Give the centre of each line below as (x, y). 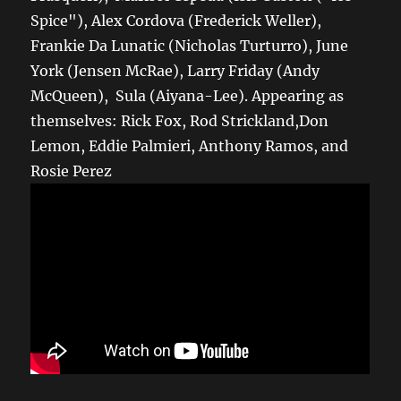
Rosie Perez (72, 171)
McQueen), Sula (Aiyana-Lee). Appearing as (188, 95)
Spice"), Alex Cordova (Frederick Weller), (176, 20)
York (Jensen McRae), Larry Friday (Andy (175, 70)
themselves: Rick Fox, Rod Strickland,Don (180, 120)
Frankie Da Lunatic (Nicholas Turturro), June (190, 45)
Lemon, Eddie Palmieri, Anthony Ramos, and (190, 145)
